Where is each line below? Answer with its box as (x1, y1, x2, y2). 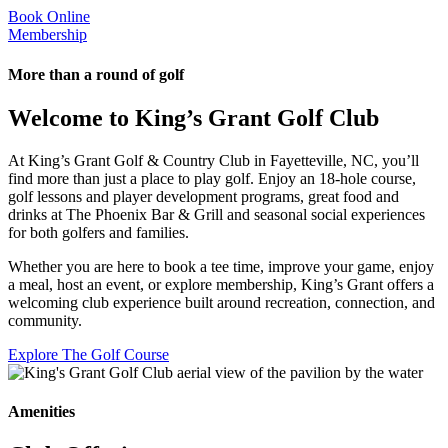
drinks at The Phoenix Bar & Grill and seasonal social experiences (8, 205, 425, 223)
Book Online (8, 8, 90, 26)
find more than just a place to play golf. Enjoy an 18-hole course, (8, 169, 416, 187)
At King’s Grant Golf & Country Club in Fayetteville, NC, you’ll (8, 151, 419, 169)
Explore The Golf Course (8, 345, 169, 363)
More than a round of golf (8, 65, 184, 83)
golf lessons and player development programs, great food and (8, 187, 399, 205)
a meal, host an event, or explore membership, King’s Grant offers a (8, 275, 434, 293)
